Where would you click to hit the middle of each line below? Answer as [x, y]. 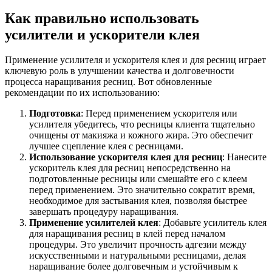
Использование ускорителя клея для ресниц [126, 157]
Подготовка [55, 114]
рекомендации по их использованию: [82, 93]
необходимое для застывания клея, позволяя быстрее [138, 201]
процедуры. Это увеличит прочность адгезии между [138, 245]
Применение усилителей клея [94, 223]
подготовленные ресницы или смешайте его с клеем [138, 179]
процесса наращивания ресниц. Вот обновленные [108, 82]
